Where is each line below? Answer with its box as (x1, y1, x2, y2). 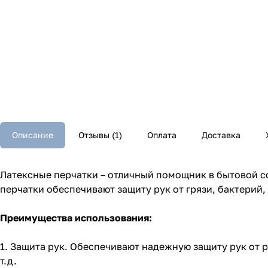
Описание (12, 130, 53, 141)
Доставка (202, 130, 240, 141)
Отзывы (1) (78, 130, 122, 141)
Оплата (147, 130, 176, 141)
